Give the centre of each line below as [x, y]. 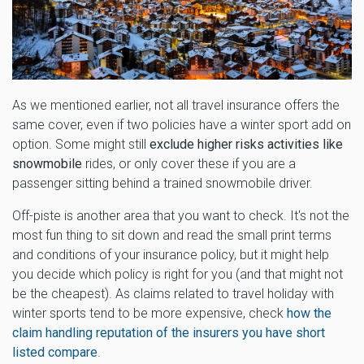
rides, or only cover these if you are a [189, 164]
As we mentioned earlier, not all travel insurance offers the [176, 106]
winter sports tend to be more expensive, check [149, 314]
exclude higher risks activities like [246, 145]
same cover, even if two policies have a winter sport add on [182, 125]
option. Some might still [81, 145]
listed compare [55, 353]
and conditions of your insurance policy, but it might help [171, 255]
